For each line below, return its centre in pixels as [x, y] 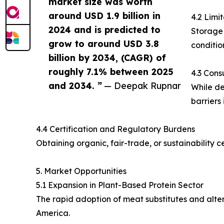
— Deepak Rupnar [142, 86]
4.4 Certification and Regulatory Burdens [115, 129]
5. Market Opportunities [81, 171]
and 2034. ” [75, 86]
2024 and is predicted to [104, 30]
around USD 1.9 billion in [104, 16]
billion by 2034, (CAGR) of [107, 58]
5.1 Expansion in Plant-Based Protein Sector [120, 185]
